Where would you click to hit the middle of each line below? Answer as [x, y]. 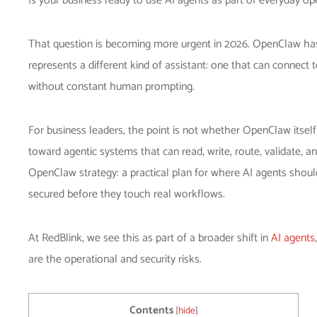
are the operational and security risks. [115, 259]
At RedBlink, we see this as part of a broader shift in [150, 238]
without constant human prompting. [111, 86]
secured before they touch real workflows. [127, 194]
